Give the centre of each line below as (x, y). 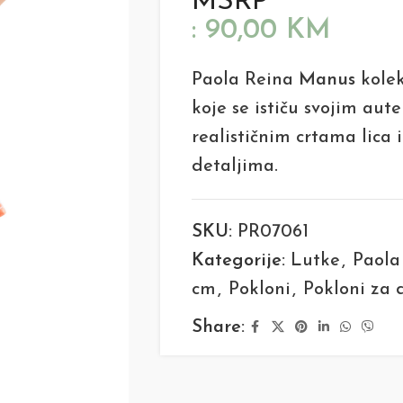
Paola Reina (245, 80)
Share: (218, 327)
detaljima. (234, 166)
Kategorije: (238, 261)
